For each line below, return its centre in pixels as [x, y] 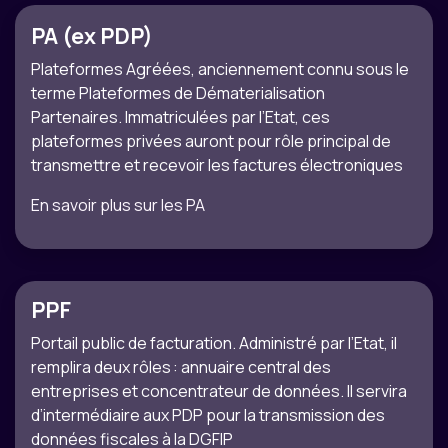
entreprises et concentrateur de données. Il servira [219, 391]
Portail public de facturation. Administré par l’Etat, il [214, 343]
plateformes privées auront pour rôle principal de [211, 141]
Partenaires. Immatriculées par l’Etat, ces [180, 117]
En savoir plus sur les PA [118, 205]
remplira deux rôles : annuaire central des [181, 367]
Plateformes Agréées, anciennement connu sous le [220, 69]
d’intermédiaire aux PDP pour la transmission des [208, 415]
